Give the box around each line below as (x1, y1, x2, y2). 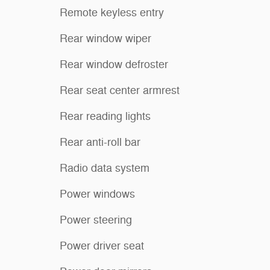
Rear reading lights (60, 110, 151, 124)
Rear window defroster (60, 58, 168, 72)
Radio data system (60, 162, 149, 175)
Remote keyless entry (60, 6, 164, 20)
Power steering (60, 213, 132, 227)
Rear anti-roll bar (60, 136, 140, 149)
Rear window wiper (60, 32, 151, 46)
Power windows (60, 187, 135, 201)
